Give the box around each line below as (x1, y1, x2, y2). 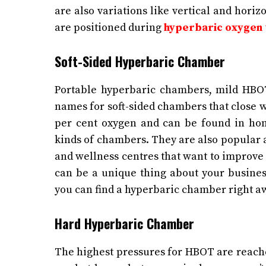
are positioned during (55, 21, 161, 35)
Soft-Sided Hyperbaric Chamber (55, 52, 229, 71)
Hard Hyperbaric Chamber (55, 214, 194, 233)
